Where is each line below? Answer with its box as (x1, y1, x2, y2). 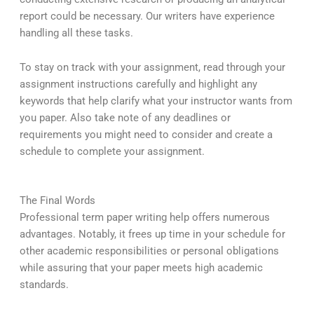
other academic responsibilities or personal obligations (19, 244, 279, 257)
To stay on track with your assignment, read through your (19, 61, 285, 74)
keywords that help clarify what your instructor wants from (19, 95, 292, 108)
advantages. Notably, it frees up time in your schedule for (19, 227, 285, 240)
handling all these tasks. (19, 26, 133, 39)
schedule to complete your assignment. (19, 145, 205, 158)
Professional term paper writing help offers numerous (19, 210, 270, 224)
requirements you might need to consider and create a (19, 128, 273, 142)
